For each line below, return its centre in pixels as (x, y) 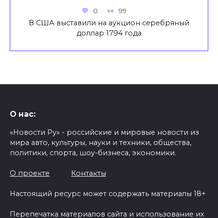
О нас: (23, 114)
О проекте (30, 173)
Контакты (89, 173)
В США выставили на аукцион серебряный (109, 23)
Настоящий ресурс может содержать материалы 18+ (108, 194)
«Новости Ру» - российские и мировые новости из (104, 133)
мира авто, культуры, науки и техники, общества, (100, 143)
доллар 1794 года (109, 33)
